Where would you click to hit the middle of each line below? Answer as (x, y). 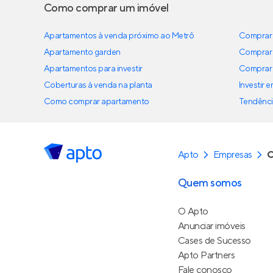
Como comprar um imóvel (106, 8)
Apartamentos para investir (93, 69)
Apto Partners (207, 255)
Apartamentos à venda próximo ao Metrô (119, 36)
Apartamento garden (82, 52)
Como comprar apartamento (97, 102)
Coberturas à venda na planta (98, 85)
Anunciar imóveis (212, 226)
